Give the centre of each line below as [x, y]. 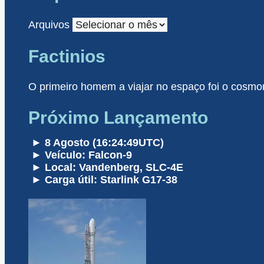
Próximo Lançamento [118, 117]
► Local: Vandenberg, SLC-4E [106, 167]
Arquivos [49, 25]
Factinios [67, 56]
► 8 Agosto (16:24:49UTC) [96, 142]
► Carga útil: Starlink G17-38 [103, 179]
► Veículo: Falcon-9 [80, 155]
